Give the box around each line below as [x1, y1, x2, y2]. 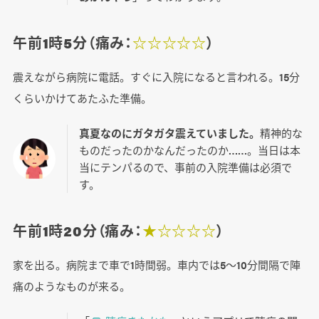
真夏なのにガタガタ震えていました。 [78, 125, 260, 141]
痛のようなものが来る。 [12, 278, 130, 294]
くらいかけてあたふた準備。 [12, 90, 152, 106]
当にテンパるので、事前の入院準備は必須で [78, 159, 292, 175]
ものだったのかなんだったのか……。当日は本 [78, 142, 300, 158]
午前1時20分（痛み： [12, 220, 142, 241]
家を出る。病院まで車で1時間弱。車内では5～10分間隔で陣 [12, 257, 300, 273]
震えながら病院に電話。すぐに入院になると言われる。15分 [12, 69, 300, 85]
